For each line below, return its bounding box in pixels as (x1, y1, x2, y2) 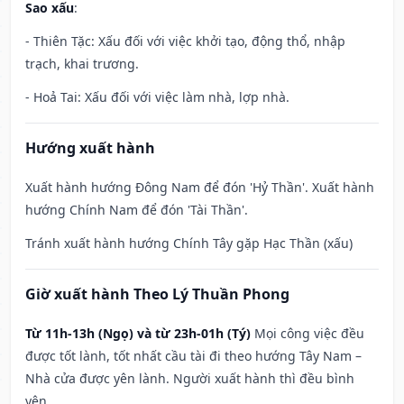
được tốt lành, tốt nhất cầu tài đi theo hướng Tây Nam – (25, 347, 362, 365)
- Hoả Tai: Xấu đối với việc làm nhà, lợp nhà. (25, 88, 289, 106)
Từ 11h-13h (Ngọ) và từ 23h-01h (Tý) (25, 325, 251, 343)
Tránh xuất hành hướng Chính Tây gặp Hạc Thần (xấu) (25, 234, 353, 252)
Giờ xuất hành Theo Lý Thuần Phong (25, 284, 289, 305)
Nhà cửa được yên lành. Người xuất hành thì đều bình (25, 370, 354, 388)
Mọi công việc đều (254, 325, 364, 343)
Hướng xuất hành (25, 138, 155, 159)
